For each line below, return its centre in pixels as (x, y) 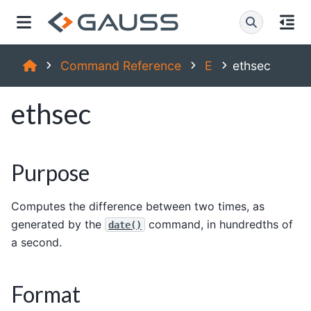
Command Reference (120, 66)
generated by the (58, 224)
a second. (36, 242)
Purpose (50, 173)
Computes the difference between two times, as (138, 206)
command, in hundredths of (219, 224)
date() (125, 225)
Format (46, 294)
